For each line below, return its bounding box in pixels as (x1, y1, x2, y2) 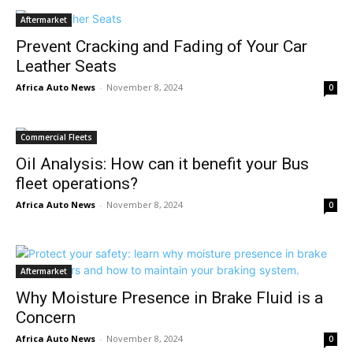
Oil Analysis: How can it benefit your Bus (16, 154, 309, 173)
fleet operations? (16, 173, 138, 193)
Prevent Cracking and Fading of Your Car (16, 36, 307, 56)
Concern (16, 307, 76, 327)
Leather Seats (16, 56, 117, 76)
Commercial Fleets (20, 131, 92, 143)
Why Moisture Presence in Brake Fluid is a (16, 288, 323, 307)
